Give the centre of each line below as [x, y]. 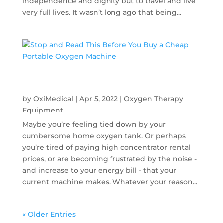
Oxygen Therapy [153, 98]
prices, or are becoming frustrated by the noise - [109, 159]
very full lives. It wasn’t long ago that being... [102, 12]
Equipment [43, 110]
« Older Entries [49, 214]
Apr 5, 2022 [98, 98]
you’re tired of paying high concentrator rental [106, 147]
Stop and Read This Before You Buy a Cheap [111, 81]
